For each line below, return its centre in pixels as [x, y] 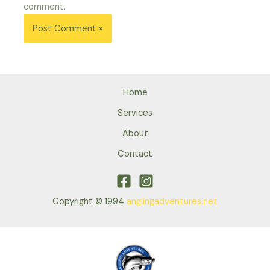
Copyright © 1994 [89, 201]
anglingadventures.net [172, 201]
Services [135, 113]
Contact [135, 154]
